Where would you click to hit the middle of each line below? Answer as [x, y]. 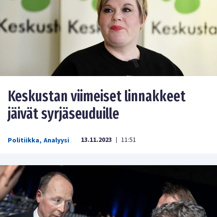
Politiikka [23, 141]
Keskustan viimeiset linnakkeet [97, 97]
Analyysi [56, 141]
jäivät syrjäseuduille [63, 114]
